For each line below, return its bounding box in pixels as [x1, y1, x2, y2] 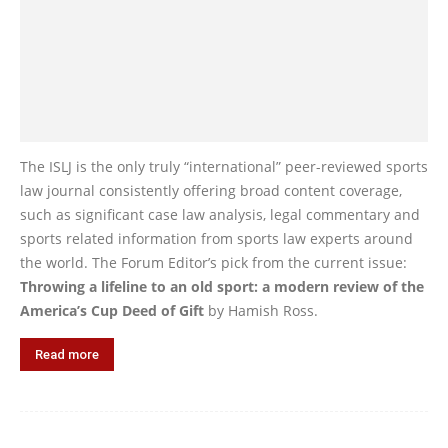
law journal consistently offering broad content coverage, [20, 180, 402, 200]
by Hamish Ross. [204, 300, 318, 320]
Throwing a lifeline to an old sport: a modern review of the [20, 276, 424, 296]
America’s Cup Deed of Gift [20, 300, 204, 320]
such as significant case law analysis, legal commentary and [20, 204, 420, 224]
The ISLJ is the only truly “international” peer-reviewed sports [20, 156, 428, 176]
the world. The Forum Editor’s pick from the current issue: [20, 252, 407, 272]
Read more [35, 346, 99, 362]
